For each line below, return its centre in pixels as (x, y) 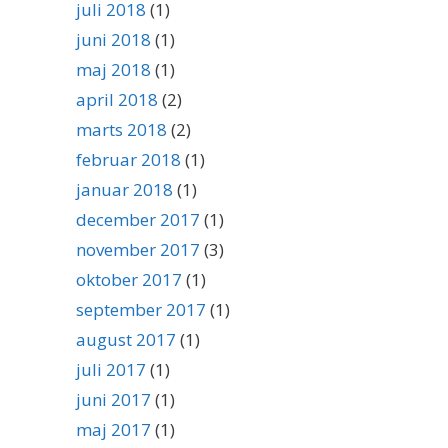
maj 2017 (113, 429)
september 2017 (141, 309)
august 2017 (126, 339)
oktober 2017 (129, 279)
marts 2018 (121, 129)
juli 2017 (111, 369)
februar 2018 (128, 159)
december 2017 (138, 219)
